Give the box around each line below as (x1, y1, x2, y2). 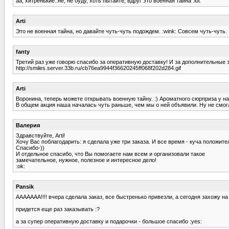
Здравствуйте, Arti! (16, 132, 65, 139)
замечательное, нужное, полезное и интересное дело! (16, 156, 156, 163)
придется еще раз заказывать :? (16, 205, 100, 212)
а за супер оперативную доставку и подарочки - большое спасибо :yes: (16, 218, 202, 224)
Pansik (16, 183, 34, 190)
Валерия (16, 122, 40, 128)
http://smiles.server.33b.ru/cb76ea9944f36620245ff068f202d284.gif (16, 64, 181, 71)
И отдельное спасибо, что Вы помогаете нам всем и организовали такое (16, 150, 205, 157)
